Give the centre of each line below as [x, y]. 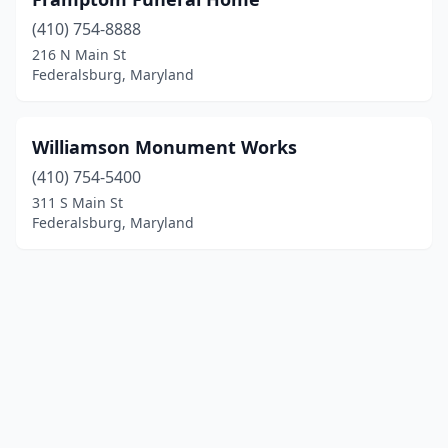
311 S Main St [77, 202]
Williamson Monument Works [164, 147]
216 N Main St [79, 54]
